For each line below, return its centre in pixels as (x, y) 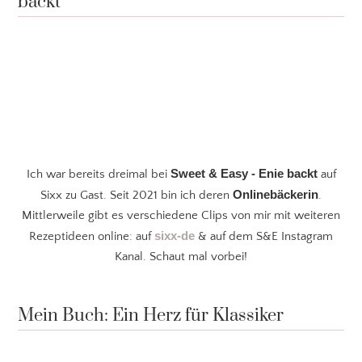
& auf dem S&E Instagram (264, 237)
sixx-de (175, 236)
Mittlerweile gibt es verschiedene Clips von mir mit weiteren (181, 216)
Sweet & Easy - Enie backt (244, 174)
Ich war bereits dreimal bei (98, 175)
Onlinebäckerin (276, 195)
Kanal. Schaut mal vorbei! (181, 257)
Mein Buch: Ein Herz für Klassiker (151, 315)
